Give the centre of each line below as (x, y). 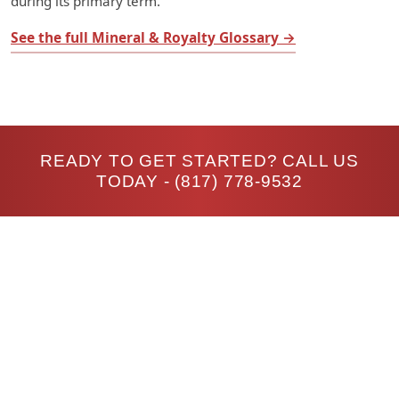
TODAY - (136, 182)
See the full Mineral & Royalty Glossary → (153, 38)
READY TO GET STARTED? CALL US (199, 161)
